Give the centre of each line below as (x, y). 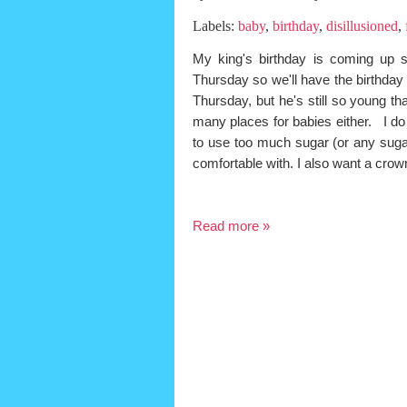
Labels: (215, 26)
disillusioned (362, 26)
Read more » (231, 226)
